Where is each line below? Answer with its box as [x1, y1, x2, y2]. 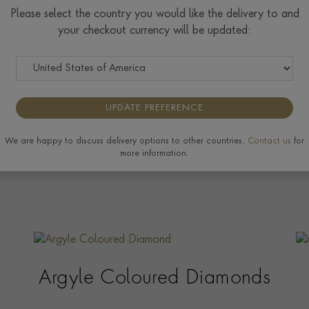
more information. [120, 149, 189, 158]
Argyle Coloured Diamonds [38, 269, 271, 289]
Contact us [248, 137, 291, 146]
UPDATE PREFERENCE [106, 103, 203, 112]
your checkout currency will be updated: [58, 26, 251, 37]
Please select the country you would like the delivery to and [10, 9, 299, 20]
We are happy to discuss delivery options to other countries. [5, 137, 248, 146]
